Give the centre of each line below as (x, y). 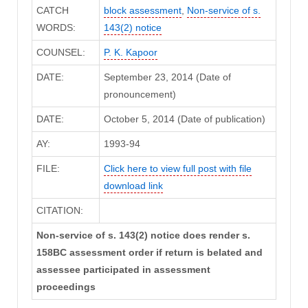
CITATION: (59, 211)
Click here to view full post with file (177, 169)
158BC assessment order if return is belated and (149, 253)
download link (133, 186)
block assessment (142, 11)
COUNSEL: (60, 53)
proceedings (66, 287)
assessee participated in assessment (123, 270)
